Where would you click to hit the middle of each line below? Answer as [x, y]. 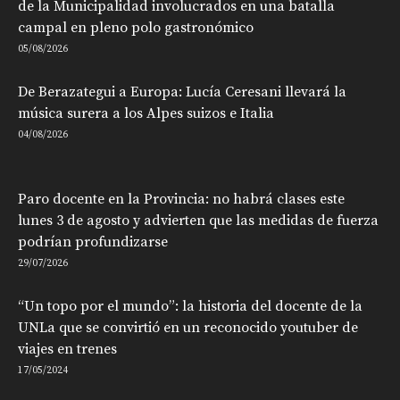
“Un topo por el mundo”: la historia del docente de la [190, 307]
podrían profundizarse [93, 242]
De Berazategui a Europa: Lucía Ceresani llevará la [182, 92]
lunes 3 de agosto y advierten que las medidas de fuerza [198, 221]
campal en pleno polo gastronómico [136, 28]
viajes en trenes [67, 350]
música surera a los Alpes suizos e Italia [146, 114]
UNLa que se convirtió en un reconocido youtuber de [188, 328]
